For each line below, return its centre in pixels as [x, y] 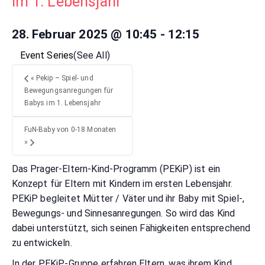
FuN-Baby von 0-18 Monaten [70, 129]
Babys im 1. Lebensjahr [62, 103]
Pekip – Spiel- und [64, 78]
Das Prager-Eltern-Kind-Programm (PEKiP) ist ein [116, 169]
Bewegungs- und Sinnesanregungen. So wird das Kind [123, 214]
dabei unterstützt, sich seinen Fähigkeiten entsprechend [131, 228]
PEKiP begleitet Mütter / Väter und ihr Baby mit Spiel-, [128, 199]
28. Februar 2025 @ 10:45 [84, 35]
